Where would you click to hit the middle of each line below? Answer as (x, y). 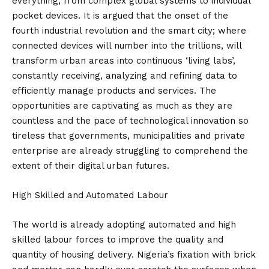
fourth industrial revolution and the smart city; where (129, 31)
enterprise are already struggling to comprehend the (130, 151)
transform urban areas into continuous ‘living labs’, (124, 61)
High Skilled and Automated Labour (90, 195)
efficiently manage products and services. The (114, 91)
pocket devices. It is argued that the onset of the (120, 16)
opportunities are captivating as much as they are (122, 106)
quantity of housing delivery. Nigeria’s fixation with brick (134, 255)
